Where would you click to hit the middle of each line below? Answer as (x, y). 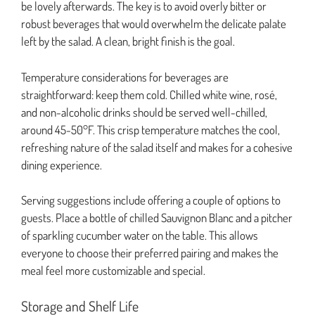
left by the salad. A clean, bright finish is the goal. (128, 41)
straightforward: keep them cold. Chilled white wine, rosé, (149, 94)
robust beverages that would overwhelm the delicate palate (154, 24)
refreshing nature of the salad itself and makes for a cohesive (157, 147)
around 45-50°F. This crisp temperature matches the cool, (150, 129)
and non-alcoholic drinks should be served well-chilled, (144, 112)
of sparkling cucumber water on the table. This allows (140, 236)
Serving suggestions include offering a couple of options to (151, 200)
